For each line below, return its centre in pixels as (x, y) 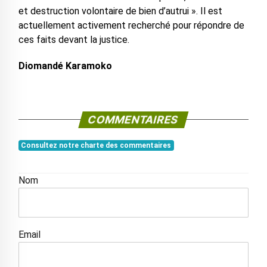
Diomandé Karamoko (65, 66)
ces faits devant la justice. (74, 40)
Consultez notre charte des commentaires (96, 146)
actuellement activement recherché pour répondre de (131, 26)
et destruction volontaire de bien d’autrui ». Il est (120, 11)
